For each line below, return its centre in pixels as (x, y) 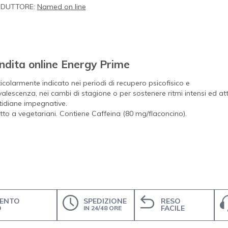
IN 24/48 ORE (103, 208)
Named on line (61, 6)
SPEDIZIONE (105, 201)
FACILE (173, 208)
